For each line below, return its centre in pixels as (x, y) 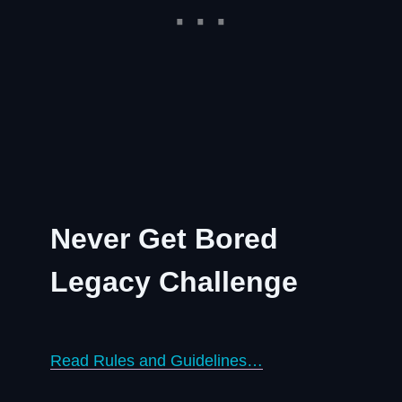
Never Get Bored (164, 239)
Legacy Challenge (174, 282)
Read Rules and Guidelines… (157, 361)
